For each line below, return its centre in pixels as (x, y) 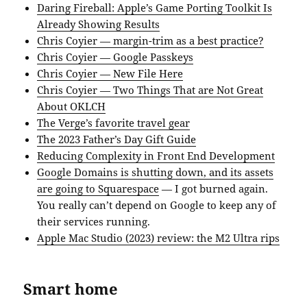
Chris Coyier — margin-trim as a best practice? (151, 41)
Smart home (71, 289)
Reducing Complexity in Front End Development (156, 156)
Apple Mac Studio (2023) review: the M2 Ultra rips (159, 238)
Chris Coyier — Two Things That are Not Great (150, 90)
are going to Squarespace (98, 189)
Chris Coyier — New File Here (110, 74)
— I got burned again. (214, 189)
